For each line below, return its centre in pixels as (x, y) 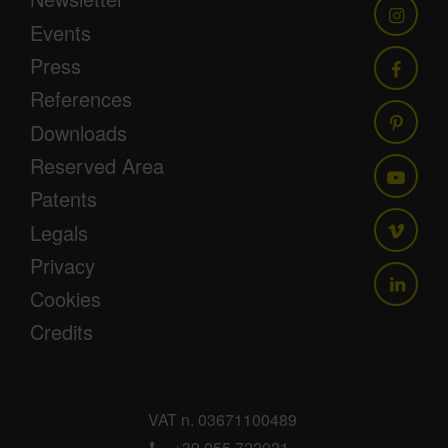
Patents (63, 199)
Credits (61, 332)
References (81, 99)
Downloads (78, 132)
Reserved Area (97, 165)
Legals (59, 232)
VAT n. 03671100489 (222, 420)
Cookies (65, 299)
